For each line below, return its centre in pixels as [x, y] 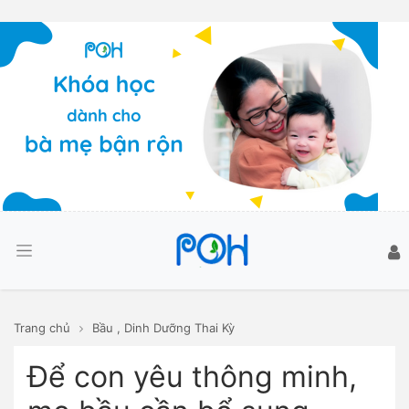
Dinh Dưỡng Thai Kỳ [179, 328]
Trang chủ [42, 328]
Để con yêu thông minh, [192, 377]
